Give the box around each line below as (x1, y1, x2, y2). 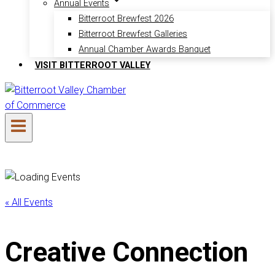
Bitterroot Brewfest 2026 (79, 14, 174, 25)
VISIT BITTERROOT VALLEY (34, 60, 150, 71)
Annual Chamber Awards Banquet (79, 44, 211, 55)
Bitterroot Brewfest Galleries (79, 29, 187, 40)
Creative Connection (5, 236, 248, 269)
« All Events (5, 196, 53, 208)
